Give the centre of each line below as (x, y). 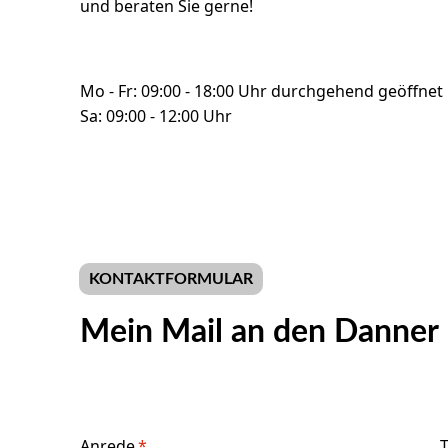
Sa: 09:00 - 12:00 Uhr (156, 115)
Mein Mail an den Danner (259, 331)
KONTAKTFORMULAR (171, 279)
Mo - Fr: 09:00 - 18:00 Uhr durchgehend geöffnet (261, 90)
